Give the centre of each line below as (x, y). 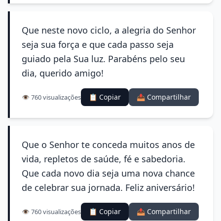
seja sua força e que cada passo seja (98, 44)
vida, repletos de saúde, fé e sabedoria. (104, 159)
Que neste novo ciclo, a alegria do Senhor (109, 30)
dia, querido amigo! (63, 73)
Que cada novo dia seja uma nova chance (108, 173)
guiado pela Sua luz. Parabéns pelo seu (103, 59)
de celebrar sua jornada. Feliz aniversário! (108, 187)
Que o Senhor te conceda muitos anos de (108, 145)
